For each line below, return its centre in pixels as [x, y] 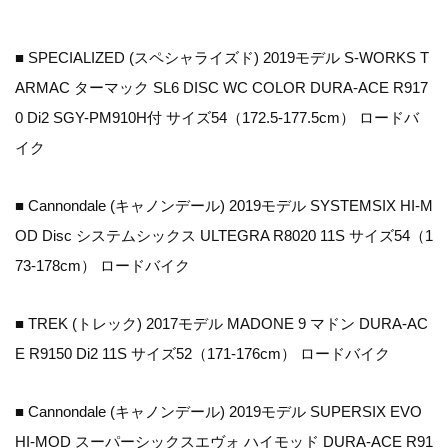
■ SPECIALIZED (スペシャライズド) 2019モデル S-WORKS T [222, 58]
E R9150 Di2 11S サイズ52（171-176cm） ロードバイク [202, 354]
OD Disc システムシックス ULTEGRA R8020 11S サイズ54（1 [224, 236]
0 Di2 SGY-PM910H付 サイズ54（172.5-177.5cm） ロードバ [217, 118]
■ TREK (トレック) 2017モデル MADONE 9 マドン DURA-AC [221, 324]
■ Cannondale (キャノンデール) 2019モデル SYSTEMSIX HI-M [224, 206]
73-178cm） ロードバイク [102, 266]
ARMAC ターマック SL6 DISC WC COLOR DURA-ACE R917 [221, 88]
